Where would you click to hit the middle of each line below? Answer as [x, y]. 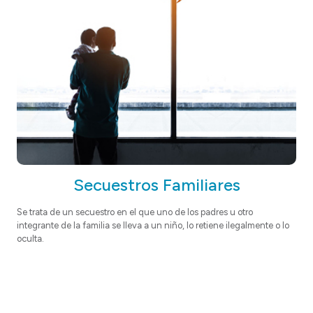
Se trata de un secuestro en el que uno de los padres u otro [135, 212]
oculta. [31, 238]
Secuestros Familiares [156, 184]
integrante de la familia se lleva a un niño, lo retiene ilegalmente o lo [153, 225]
